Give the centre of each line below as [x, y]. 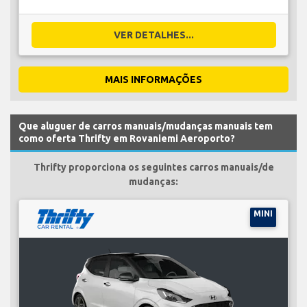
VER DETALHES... [153, 35]
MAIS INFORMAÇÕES [153, 79]
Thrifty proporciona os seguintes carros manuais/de [153, 167]
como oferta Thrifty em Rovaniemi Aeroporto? [127, 138]
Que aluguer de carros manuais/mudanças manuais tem [146, 126]
